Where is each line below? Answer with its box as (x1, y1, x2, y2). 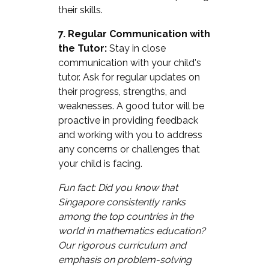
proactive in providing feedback (58, 114, 198, 126)
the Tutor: (58, 42, 107, 54)
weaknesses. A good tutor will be (58, 100, 204, 112)
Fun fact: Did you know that (58, 181, 178, 193)
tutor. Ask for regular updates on (58, 71, 200, 83)
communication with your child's (58, 56, 201, 68)
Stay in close (106, 42, 166, 54)
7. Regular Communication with (58, 28, 210, 40)
